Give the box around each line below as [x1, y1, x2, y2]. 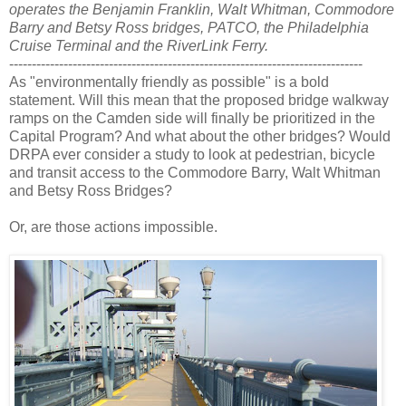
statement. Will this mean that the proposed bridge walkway [9, 92, 389, 109]
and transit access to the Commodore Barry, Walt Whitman [9, 165, 381, 181]
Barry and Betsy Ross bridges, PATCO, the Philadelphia [9, 20, 369, 36]
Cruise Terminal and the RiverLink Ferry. [9, 38, 268, 54]
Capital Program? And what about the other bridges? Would [9, 129, 391, 145]
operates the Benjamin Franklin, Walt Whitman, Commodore [9, 2, 394, 18]
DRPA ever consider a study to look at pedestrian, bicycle [9, 147, 375, 163]
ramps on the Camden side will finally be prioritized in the [9, 111, 375, 127]
